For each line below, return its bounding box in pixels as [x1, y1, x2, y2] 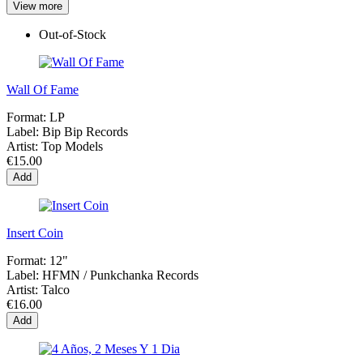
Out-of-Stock [39, 27, 106, 41]
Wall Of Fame [6, 82, 79, 96]
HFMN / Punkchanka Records [42, 267, 199, 282]
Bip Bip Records [42, 124, 128, 139]
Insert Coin [6, 225, 63, 240]
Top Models [41, 139, 103, 153]
